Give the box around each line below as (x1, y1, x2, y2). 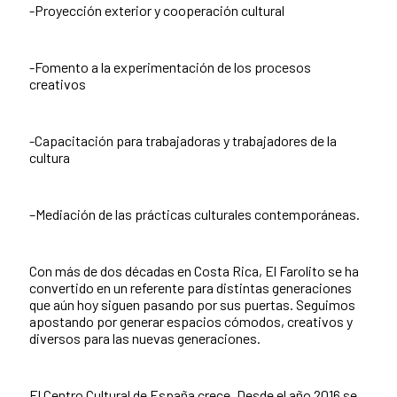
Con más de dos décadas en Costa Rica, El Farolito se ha (29, 262, 359, 280)
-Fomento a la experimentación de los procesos (29, 58, 311, 76)
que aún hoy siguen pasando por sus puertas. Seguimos (29, 296, 355, 314)
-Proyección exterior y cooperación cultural (29, 2, 284, 19)
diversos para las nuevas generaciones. (29, 330, 261, 347)
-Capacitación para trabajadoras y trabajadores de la (29, 132, 337, 150)
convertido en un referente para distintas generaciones (29, 279, 352, 297)
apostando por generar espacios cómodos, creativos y (29, 313, 353, 331)
